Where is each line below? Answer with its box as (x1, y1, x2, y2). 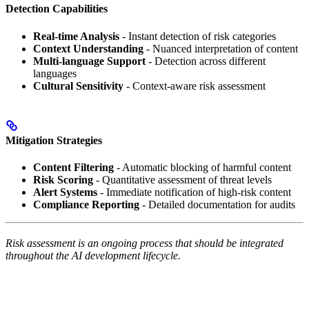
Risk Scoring (33, 174, 93, 186)
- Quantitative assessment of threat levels (93, 174, 272, 186)
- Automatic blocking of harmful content (114, 161, 291, 174)
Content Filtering (33, 161, 114, 174)
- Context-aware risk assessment (123, 79, 266, 92)
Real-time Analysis (33, 30, 119, 42)
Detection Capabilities (6, 3, 108, 15)
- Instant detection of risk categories (119, 30, 276, 42)
